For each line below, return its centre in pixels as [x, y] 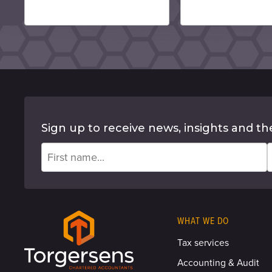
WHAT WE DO [203, 221]
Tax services [203, 243]
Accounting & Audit [219, 263]
